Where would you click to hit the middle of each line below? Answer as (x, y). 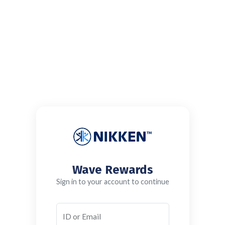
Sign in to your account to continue (113, 182)
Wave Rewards (113, 170)
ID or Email (82, 217)
